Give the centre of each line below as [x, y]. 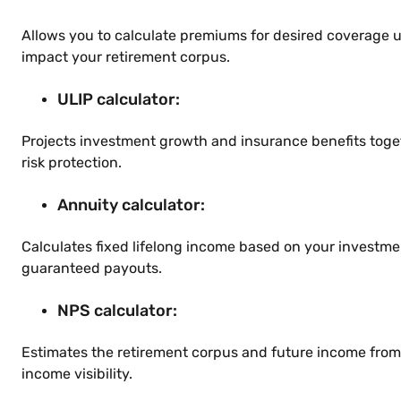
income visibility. [77, 374]
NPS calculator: [119, 311]
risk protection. [72, 162]
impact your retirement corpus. [126, 57]
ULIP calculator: [120, 99]
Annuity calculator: [133, 205]
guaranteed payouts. [92, 268]
